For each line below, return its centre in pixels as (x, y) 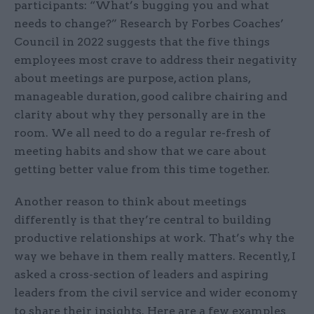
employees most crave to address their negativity (156, 60)
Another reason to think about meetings (130, 202)
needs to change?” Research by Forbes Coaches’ (149, 24)
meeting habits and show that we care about (140, 151)
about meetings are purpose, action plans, (132, 78)
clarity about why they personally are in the (140, 115)
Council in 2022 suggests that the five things (142, 42)
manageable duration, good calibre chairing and (151, 97)
